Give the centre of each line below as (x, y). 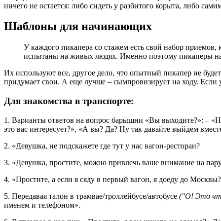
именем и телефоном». (42, 205)
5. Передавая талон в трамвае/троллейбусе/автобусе (92, 196)
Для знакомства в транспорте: (69, 101)
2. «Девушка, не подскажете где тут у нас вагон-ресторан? (102, 146)
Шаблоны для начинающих (78, 26)
